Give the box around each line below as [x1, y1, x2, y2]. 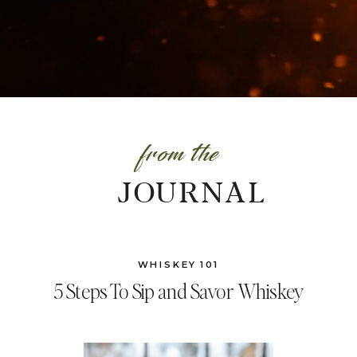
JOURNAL [117, 174, 266, 212]
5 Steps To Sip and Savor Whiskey [53, 277, 304, 304]
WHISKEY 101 [138, 258, 219, 270]
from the [139, 135, 218, 173]
